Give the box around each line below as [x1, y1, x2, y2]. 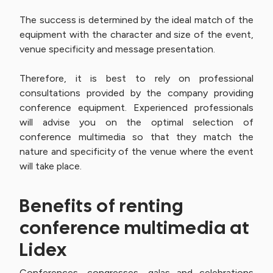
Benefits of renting [19, 194, 184, 218]
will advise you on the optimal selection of [19, 116, 253, 128]
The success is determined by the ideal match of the [19, 14, 253, 26]
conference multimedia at [19, 216, 250, 239]
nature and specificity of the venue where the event [19, 146, 253, 157]
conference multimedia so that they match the [19, 131, 253, 143]
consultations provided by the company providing [19, 87, 253, 99]
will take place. [19, 160, 82, 172]
